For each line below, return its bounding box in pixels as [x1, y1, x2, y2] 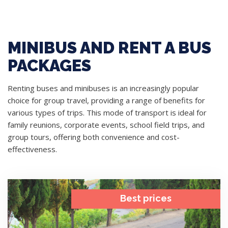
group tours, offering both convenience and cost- [8, 131, 180, 142]
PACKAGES [8, 55, 91, 75]
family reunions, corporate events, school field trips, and [8, 119, 205, 130]
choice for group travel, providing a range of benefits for [8, 95, 205, 105]
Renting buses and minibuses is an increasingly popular [8, 82, 199, 93]
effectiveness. [8, 144, 57, 154]
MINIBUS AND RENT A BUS [8, 38, 211, 57]
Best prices [120, 192, 172, 204]
